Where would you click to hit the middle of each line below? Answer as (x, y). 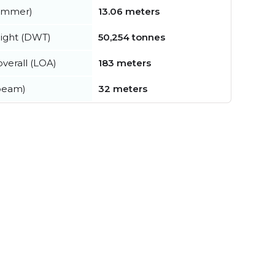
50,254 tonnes (132, 37)
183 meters (125, 63)
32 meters (123, 88)
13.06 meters (129, 11)
